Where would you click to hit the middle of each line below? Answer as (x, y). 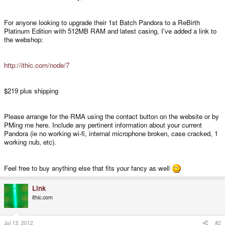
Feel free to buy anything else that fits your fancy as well (88, 168)
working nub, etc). (30, 142)
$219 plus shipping (31, 90)
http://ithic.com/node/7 (37, 65)
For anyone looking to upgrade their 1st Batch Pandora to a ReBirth (102, 22)
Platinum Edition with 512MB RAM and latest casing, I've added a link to (110, 31)
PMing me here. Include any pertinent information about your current (103, 125)
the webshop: (24, 39)
